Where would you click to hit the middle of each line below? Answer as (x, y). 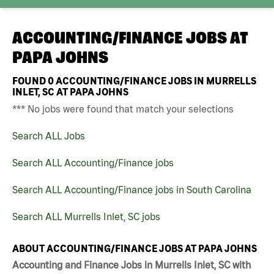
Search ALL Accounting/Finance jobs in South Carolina (132, 189)
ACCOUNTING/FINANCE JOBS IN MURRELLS (155, 80)
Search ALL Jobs (49, 135)
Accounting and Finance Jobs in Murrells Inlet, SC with (131, 265)
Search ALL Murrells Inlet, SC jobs (86, 216)
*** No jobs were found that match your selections (123, 109)
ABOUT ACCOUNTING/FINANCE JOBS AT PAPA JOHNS (135, 248)
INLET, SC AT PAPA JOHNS (70, 91)
